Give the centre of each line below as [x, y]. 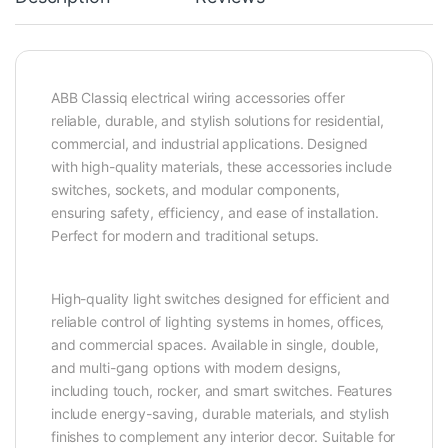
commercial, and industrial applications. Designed [210, 144]
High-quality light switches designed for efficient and [220, 299]
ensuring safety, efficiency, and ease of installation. [215, 213]
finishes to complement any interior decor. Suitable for [223, 437]
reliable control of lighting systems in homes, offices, [218, 322]
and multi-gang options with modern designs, [196, 368]
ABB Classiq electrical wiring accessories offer [198, 98]
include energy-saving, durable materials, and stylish [220, 414]
